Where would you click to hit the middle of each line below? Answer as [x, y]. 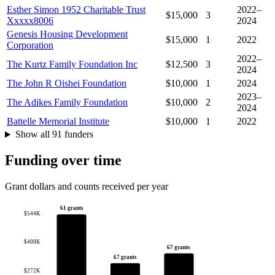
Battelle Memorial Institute [58, 122]
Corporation [30, 45]
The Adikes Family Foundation [67, 103]
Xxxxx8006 [30, 21]
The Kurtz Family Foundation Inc [72, 64]
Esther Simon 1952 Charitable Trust [76, 10]
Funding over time [63, 161]
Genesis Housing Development [67, 34]
